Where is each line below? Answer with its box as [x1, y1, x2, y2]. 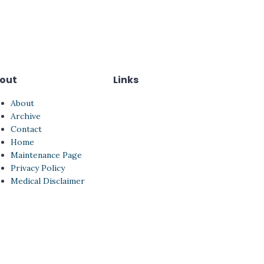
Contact [11, 124, 42, 134]
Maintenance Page [11, 150, 82, 160]
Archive [11, 111, 41, 121]
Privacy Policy [11, 163, 65, 173]
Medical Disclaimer [11, 176, 85, 186]
